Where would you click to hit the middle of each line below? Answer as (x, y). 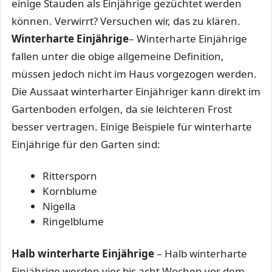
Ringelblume (73, 222)
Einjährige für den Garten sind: (86, 144)
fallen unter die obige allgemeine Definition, (118, 56)
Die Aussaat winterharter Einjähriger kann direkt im (136, 91)
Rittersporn (70, 176)
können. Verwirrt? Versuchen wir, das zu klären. (126, 21)
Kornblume (70, 191)
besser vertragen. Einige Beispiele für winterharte (132, 126)
